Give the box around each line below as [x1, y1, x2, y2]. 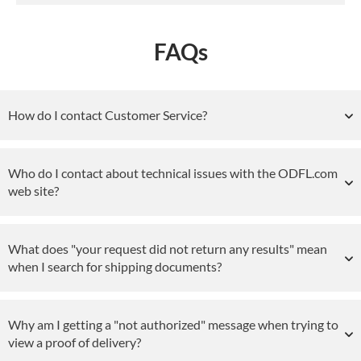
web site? [8, 183, 59, 199]
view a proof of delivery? [8, 334, 141, 351]
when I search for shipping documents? [8, 259, 222, 275]
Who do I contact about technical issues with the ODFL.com [8, 165, 338, 181]
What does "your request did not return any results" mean [8, 241, 327, 257]
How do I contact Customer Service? [8, 107, 207, 123]
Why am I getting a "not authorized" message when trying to [8, 317, 338, 333]
